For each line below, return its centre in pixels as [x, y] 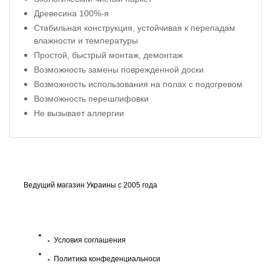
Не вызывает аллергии [79, 113]
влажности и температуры [86, 40]
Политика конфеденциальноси [107, 259]
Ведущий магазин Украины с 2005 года [90, 185]
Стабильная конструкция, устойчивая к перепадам [135, 28]
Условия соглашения [90, 240]
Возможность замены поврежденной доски [119, 69]
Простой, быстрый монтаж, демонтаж [108, 55]
